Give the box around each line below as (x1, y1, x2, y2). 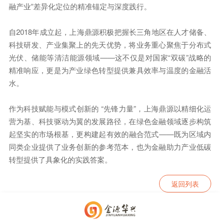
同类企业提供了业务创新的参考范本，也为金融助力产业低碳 (8, 141, 212, 152)
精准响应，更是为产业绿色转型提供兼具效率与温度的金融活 (8, 65, 212, 76)
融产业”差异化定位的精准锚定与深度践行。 (8, 1, 151, 12)
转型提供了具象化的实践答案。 (8, 154, 112, 165)
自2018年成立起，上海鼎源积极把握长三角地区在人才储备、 (8, 27, 212, 37)
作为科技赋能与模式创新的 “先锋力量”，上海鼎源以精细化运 (8, 103, 212, 114)
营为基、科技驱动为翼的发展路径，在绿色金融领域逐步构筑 (8, 116, 212, 127)
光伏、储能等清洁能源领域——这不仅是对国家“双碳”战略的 (8, 52, 212, 63)
